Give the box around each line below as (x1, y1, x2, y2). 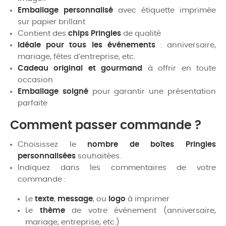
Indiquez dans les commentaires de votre (18, 163, 216, 172)
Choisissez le (18, 140, 88, 148)
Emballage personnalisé (18, 6, 113, 14)
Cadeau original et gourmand (18, 64, 143, 72)
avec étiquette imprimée (113, 6, 216, 14)
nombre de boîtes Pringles (87, 140, 216, 148)
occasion (18, 76, 53, 84)
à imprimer (126, 195, 169, 203)
